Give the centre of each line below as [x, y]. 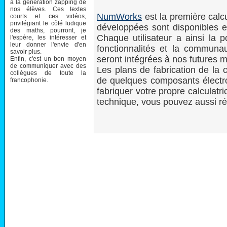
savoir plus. [26, 51]
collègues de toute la [48, 73]
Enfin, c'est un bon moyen [48, 59]
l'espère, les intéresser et [48, 37]
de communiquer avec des [48, 66]
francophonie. [29, 80]
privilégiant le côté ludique [48, 23]
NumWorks [119, 17]
